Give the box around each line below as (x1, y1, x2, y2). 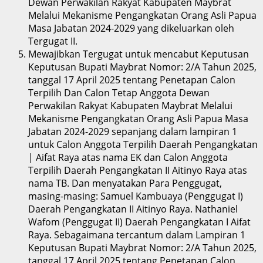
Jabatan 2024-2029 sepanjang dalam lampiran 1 (28, 124, 237, 138)
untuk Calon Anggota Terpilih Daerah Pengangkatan (28, 137, 258, 151)
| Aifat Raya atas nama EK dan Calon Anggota (28, 150, 228, 164)
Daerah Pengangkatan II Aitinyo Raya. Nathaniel (28, 202, 238, 215)
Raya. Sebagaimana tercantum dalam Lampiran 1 (28, 228, 245, 241)
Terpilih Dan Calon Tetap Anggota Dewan (28, 86, 210, 99)
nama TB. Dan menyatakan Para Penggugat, (28, 176, 222, 190)
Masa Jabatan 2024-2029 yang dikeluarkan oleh (28, 21, 234, 35)
